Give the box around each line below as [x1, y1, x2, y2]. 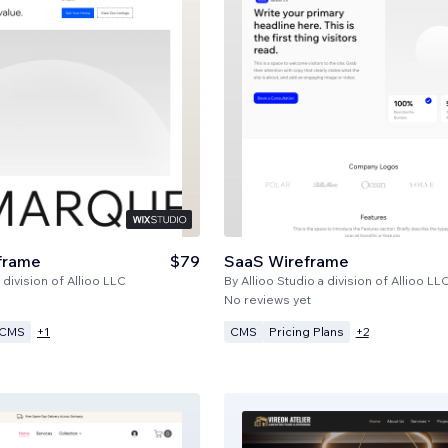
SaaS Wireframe [223, 250, 349, 271]
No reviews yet [223, 291, 311, 307]
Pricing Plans [268, 323, 344, 339]
